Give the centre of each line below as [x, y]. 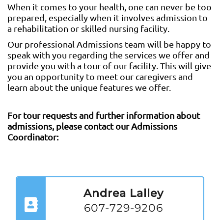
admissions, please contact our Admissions [92, 126]
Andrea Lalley [123, 193]
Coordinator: [33, 137]
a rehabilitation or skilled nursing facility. [88, 28]
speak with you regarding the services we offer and [109, 55]
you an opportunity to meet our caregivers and [100, 76]
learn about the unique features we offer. [89, 87]
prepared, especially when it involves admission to [108, 17]
